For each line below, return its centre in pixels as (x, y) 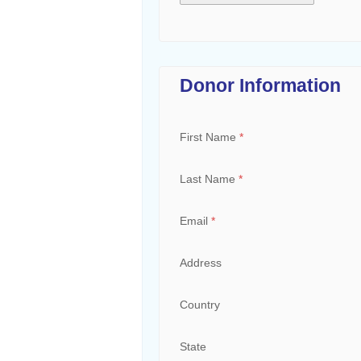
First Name (209, 137)
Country (199, 305)
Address (200, 263)
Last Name (209, 179)
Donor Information (260, 85)
